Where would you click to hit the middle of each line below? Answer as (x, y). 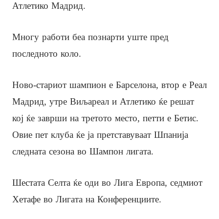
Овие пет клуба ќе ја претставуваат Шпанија (100, 134)
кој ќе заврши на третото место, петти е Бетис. (105, 118)
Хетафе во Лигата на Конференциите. (87, 199)
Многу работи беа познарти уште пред (90, 37)
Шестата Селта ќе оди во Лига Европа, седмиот (107, 182)
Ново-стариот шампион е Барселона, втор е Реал (109, 85)
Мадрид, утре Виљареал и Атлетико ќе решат (103, 101)
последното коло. (47, 53)
